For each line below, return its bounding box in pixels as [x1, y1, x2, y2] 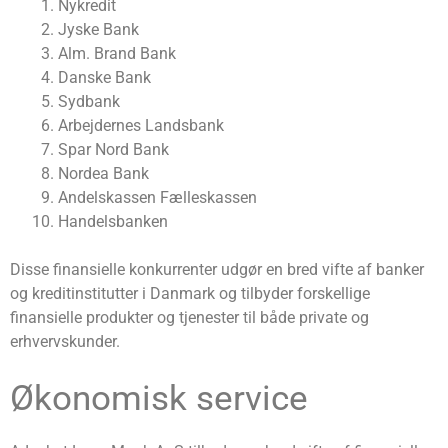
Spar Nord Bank [58, 140, 169, 160]
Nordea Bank [58, 164, 149, 184]
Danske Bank [58, 68, 151, 88]
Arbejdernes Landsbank [58, 116, 224, 136]
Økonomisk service [10, 378, 308, 420]
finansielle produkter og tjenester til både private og [10, 308, 369, 328]
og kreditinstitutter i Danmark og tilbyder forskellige [10, 284, 370, 304]
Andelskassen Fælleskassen [58, 188, 257, 208]
